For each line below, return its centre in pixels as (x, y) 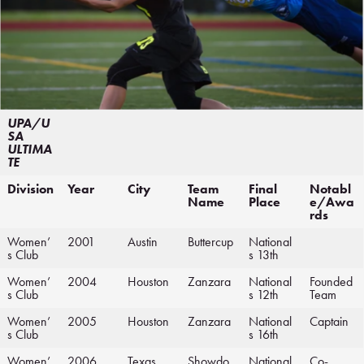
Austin (143, 242)
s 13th (264, 255)
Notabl (330, 189)
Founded (331, 282)
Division (30, 189)
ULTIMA (30, 149)
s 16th (264, 335)
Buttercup (210, 242)
